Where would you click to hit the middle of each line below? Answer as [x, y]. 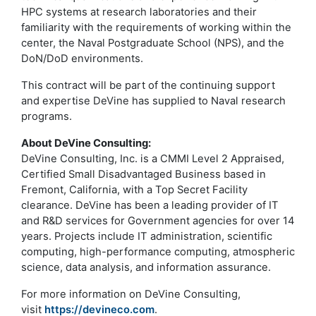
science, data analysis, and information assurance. [146, 267]
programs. [47, 116]
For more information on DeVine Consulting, [131, 294]
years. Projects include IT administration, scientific [147, 236]
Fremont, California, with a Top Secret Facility [134, 190]
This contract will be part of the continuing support [148, 85]
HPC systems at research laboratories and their [139, 12]
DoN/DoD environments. [82, 59]
